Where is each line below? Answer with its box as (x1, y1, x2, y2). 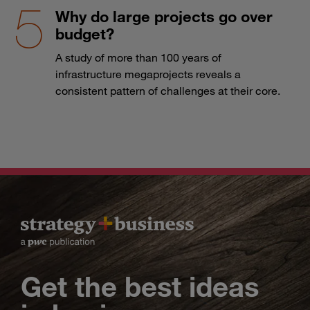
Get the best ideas (21, 268, 259, 303)
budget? (55, 24, 114, 43)
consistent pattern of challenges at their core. (55, 83, 280, 98)
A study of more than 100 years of (55, 50, 221, 64)
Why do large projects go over (55, 6, 273, 26)
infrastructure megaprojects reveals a (55, 66, 241, 81)
